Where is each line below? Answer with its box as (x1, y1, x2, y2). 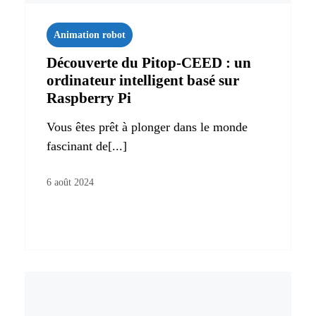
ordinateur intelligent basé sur (47, 71, 239, 89)
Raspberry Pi (47, 89, 131, 107)
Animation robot (54, 29, 126, 40)
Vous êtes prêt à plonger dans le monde (47, 119, 248, 134)
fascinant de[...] (47, 138, 127, 153)
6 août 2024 (47, 176, 94, 188)
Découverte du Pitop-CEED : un (47, 54, 251, 71)
